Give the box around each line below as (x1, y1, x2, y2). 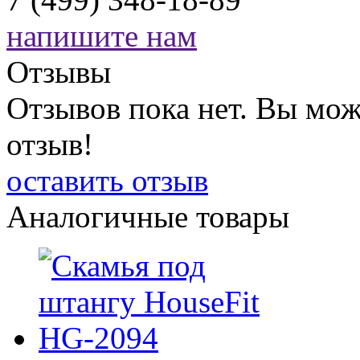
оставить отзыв (6, 163, 208, 198)
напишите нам (6, 18, 197, 54)
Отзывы (6, 55, 111, 90)
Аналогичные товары (6, 199, 289, 235)
